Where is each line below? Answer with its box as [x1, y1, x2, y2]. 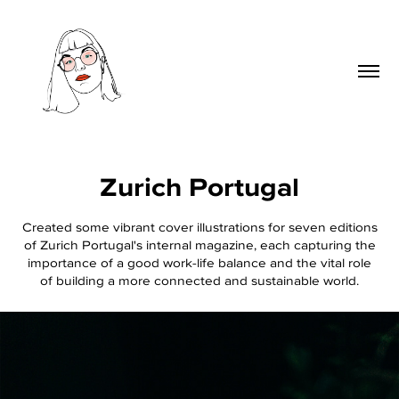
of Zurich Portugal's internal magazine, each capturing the [23, 235, 376, 253]
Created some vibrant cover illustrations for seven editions [21, 217, 378, 235]
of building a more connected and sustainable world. [40, 271, 359, 289]
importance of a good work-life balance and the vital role [28, 253, 371, 271]
